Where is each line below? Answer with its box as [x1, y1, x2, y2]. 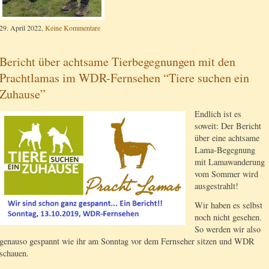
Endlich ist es [195, 108, 241, 120]
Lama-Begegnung [195, 144, 255, 156]
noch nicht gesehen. [195, 211, 262, 223]
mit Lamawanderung [195, 156, 265, 168]
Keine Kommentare [45, 23, 100, 33]
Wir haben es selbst [195, 199, 262, 211]
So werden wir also [195, 223, 261, 235]
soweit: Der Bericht [195, 120, 261, 132]
